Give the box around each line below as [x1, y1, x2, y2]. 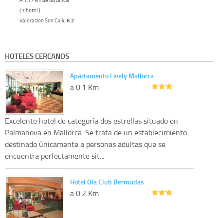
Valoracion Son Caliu [19, 16, 67, 24]
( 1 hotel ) [19, 6, 40, 14]
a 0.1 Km [70, 81, 99, 92]
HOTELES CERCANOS [5, 50, 69, 61]
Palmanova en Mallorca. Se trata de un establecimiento [5, 127, 187, 138]
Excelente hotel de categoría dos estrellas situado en [5, 115, 178, 126]
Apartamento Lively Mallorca [70, 71, 154, 80]
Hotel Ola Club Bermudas [70, 177, 144, 186]
